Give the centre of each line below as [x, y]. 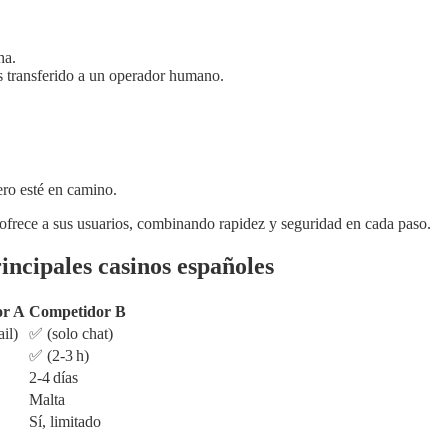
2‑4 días [53, 377]
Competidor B [77, 311]
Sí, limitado [65, 421]
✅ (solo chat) [71, 333]
